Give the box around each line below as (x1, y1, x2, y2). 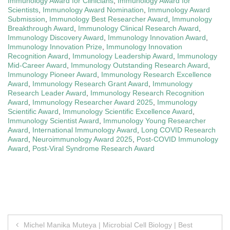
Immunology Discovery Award (8, 33, 104, 42)
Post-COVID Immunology (137, 135, 218, 144)
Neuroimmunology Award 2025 (32, 135, 132, 144)
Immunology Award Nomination (43, 6, 144, 14)
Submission (8, 15, 45, 24)
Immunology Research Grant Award (32, 80, 148, 88)
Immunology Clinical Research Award (78, 24, 199, 33)
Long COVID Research (141, 126, 216, 135)
